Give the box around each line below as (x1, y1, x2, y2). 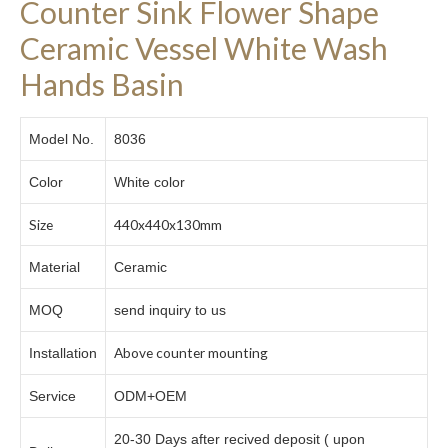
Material (29, 260, 80, 276)
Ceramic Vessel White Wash (20, 30, 388, 67)
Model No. (29, 132, 94, 148)
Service (29, 389, 76, 405)
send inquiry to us (114, 303, 226, 319)
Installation (29, 346, 97, 362)
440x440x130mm (114, 216, 222, 234)
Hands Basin (20, 66, 184, 103)
